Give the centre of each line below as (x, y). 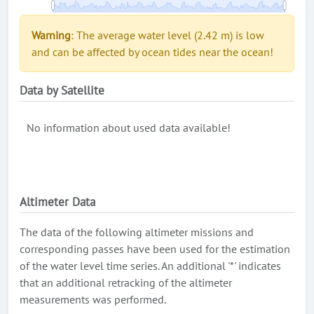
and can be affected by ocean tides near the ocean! (152, 52)
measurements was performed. (93, 299)
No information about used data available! (129, 128)
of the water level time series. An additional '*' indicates (150, 266)
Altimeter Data (57, 202)
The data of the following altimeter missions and (137, 232)
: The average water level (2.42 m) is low (168, 35)
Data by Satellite (62, 90)
